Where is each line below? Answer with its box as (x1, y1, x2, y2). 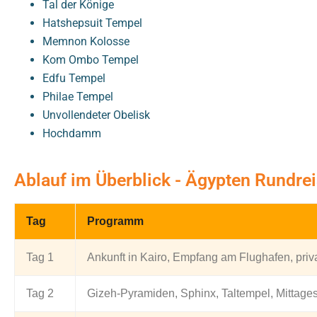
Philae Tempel (42, 90, 113, 104)
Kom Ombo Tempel (42, 53, 139, 67)
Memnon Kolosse (42, 35, 129, 49)
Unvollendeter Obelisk (42, 108, 150, 122)
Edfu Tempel (42, 71, 105, 86)
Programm (87, 215, 144, 228)
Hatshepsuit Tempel (42, 16, 142, 30)
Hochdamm (42, 127, 101, 141)
